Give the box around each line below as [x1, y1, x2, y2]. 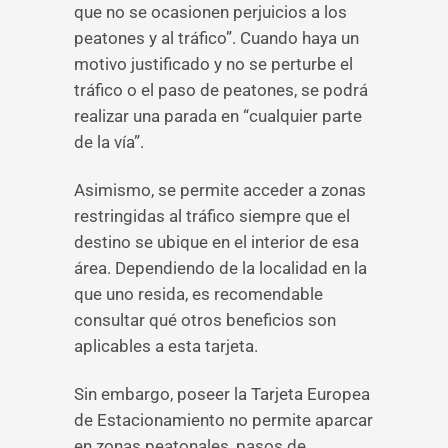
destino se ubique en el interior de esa [74, 232, 359, 252]
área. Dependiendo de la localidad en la [74, 258, 367, 278]
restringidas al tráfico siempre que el [74, 206, 350, 226]
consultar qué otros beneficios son [74, 310, 336, 330]
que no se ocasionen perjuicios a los [74, 2, 347, 22]
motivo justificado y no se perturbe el [74, 54, 353, 74]
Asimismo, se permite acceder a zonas [74, 180, 366, 200]
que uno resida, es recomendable [74, 284, 323, 304]
